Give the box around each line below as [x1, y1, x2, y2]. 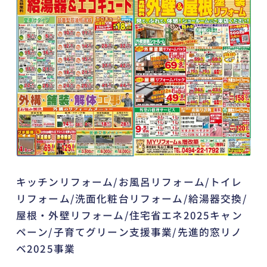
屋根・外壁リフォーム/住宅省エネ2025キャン [15, 208, 243, 223]
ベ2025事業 [15, 241, 76, 256]
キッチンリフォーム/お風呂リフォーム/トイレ [15, 175, 243, 190]
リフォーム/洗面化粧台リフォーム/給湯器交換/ [15, 191, 247, 206]
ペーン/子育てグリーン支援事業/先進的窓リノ [15, 225, 243, 240]
